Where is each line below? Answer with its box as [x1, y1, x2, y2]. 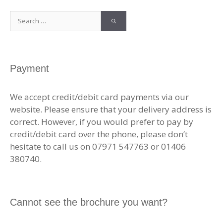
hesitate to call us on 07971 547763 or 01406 [10, 140, 186, 152]
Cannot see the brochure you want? [10, 196, 167, 208]
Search [9, 10, 36, 22]
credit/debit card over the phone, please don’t [10, 128, 188, 140]
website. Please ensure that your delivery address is [10, 103, 212, 115]
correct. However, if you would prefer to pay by [10, 115, 193, 127]
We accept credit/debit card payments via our [10, 91, 189, 103]
